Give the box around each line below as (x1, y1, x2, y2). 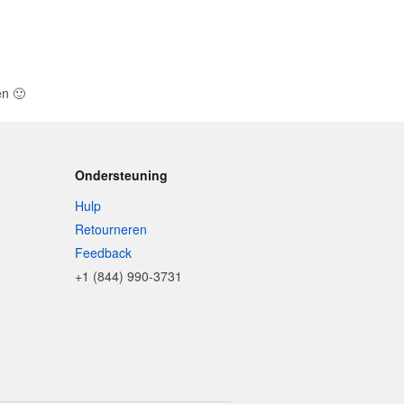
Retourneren (75, 220, 148, 238)
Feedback (75, 243, 133, 262)
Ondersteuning (75, 166, 169, 184)
